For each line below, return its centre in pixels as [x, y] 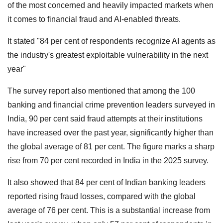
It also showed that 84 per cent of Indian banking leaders [107, 182]
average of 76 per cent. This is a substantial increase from [109, 210]
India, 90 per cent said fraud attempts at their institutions [105, 118]
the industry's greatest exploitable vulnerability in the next [108, 55]
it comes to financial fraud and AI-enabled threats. [94, 19]
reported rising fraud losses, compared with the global [102, 196]
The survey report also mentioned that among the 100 [101, 91]
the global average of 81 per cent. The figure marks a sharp [111, 146]
